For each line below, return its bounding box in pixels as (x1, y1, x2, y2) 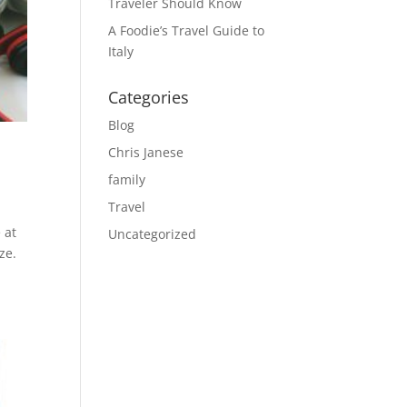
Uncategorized (108, 225, 197, 243)
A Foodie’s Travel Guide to (108, 22, 265, 39)
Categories (108, 86, 190, 108)
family (108, 171, 146, 188)
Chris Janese (108, 144, 184, 161)
